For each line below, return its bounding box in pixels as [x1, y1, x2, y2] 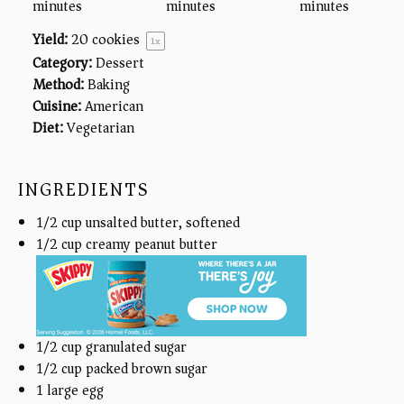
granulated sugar [82, 334, 187, 360]
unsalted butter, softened [82, 209, 240, 235]
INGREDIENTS [18, 174, 149, 207]
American [85, 93, 143, 119]
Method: [32, 71, 84, 97]
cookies [88, 26, 143, 52]
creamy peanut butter [82, 231, 217, 257]
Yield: [32, 26, 68, 52]
